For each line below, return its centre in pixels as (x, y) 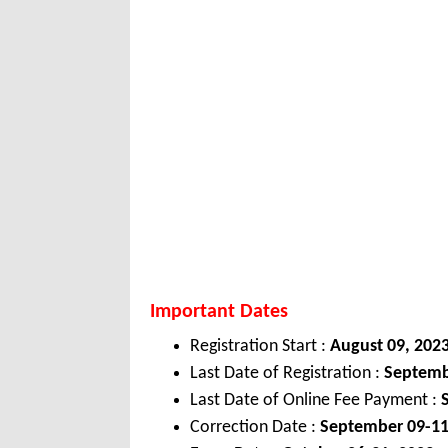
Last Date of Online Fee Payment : (315, 401)
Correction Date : (255, 428)
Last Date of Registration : (285, 374)
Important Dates (219, 312)
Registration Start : (260, 347)
